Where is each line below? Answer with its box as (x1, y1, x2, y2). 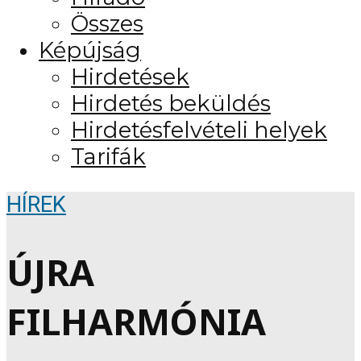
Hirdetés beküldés (71, 89, 271, 117)
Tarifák (71, 143, 146, 170)
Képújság (39, 36, 141, 64)
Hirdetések (71, 63, 189, 90)
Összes (71, 10, 143, 37)
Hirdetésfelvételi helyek (71, 116, 327, 143)
